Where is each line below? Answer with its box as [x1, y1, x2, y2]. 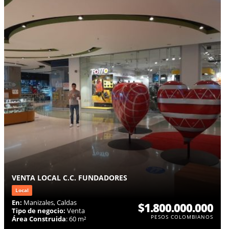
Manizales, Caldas [22, 197, 77, 207]
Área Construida [12, 214, 66, 223]
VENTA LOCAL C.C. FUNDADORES [12, 172, 127, 182]
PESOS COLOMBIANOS [151, 213, 213, 220]
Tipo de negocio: [12, 205, 65, 215]
